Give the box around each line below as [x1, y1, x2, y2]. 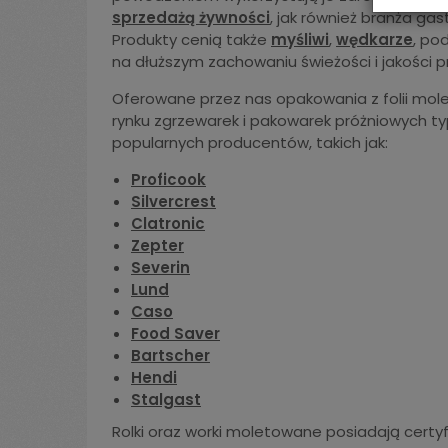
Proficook [131, 169, 206, 190]
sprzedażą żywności [112, 7, 270, 28]
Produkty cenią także [112, 29, 271, 50]
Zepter [131, 235, 184, 256]
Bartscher [131, 345, 210, 366]
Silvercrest [131, 191, 216, 212]
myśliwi [271, 29, 329, 50]
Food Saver [131, 323, 220, 344]
